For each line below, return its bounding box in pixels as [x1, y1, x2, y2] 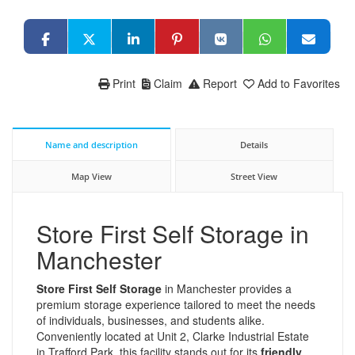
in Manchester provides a [162, 280, 292, 296]
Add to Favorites [258, 74, 340, 91]
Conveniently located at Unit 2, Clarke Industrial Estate [36, 327, 309, 344]
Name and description [44, 138, 138, 151]
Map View [71, 170, 112, 182]
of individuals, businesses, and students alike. [36, 311, 265, 328]
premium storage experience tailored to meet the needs [36, 296, 315, 312]
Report [203, 74, 237, 91]
